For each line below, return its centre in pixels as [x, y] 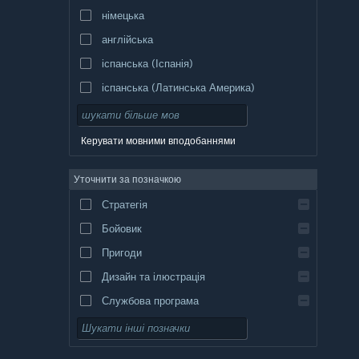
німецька [123, 15]
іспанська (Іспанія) [147, 63]
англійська [127, 39]
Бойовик [121, 228]
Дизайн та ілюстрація [153, 276]
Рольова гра [131, 348]
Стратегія [124, 204]
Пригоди [121, 252]
